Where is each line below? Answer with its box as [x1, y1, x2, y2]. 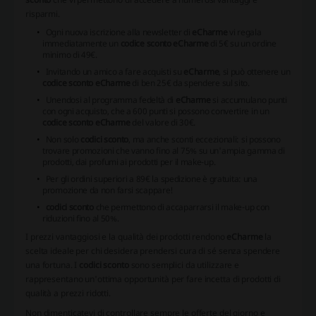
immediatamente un [42, 37, 121, 50]
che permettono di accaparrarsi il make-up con [93, 201, 270, 214]
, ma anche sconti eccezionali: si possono [128, 133, 281, 146]
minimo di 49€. [42, 49, 97, 61]
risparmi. [25, 8, 60, 20]
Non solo [45, 133, 81, 146]
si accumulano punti [210, 94, 287, 107]
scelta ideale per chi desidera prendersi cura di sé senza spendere [25, 245, 281, 257]
